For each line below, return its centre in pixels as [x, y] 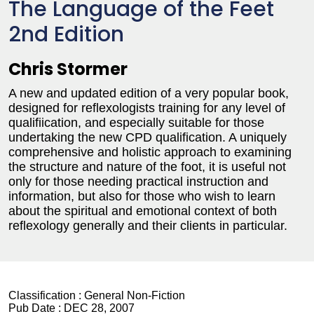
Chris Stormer [68, 69]
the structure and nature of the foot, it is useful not [147, 167]
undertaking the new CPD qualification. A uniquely [148, 137]
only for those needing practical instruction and [138, 182]
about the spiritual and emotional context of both [143, 211]
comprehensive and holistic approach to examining [150, 152]
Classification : [46, 295]
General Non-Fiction [135, 295]
